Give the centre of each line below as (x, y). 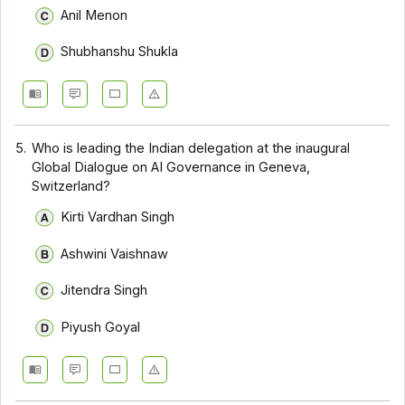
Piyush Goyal (100, 327)
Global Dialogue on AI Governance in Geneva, (171, 167)
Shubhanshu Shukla (119, 52)
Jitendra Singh (104, 291)
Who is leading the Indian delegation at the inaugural (191, 148)
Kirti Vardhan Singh (117, 217)
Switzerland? (71, 186)
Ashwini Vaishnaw (114, 254)
